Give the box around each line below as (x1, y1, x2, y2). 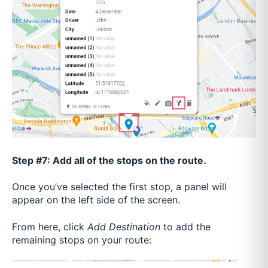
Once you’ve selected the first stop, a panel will (12, 181, 227, 193)
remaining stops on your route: (12, 233, 154, 246)
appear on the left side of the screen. (12, 194, 183, 206)
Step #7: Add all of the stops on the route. (12, 154, 209, 166)
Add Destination (87, 220, 160, 233)
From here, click (12, 220, 87, 233)
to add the (160, 220, 211, 233)
